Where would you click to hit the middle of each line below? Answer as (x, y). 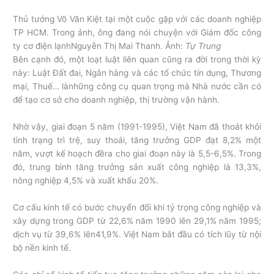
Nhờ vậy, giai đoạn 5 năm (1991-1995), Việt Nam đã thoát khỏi (137, 126)
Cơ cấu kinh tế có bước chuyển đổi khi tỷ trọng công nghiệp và (137, 207)
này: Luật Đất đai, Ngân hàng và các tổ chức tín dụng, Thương (137, 72)
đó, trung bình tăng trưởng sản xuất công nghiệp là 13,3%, (137, 167)
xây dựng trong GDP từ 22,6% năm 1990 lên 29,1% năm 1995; (137, 220)
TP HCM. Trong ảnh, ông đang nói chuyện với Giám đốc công (137, 32)
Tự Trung (203, 46)
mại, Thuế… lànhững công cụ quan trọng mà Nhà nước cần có (137, 86)
